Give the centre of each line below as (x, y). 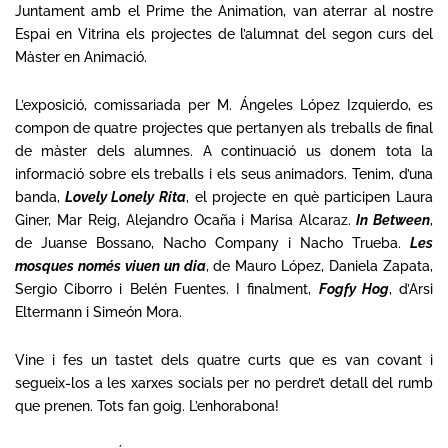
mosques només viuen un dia (110, 266)
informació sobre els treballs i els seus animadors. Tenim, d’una (224, 174)
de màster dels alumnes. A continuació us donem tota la (224, 151)
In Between (393, 220)
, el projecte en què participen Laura (309, 197)
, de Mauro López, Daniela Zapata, (319, 266)
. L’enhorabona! (230, 406)
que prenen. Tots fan (84, 406)
